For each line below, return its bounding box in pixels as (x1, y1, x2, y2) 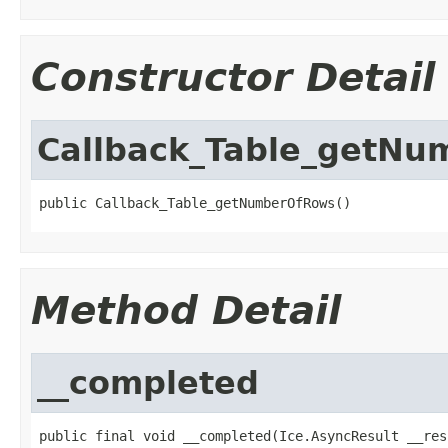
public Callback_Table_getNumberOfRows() (39, 194, 351, 211)
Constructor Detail (31, 54, 435, 100)
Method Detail (31, 287, 341, 333)
